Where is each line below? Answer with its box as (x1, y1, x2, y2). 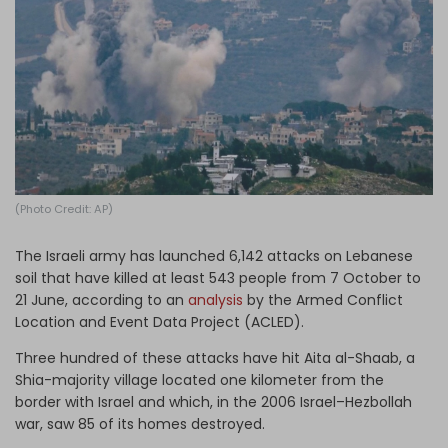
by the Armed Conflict (243, 289, 403, 310)
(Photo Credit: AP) (15, 200, 113, 217)
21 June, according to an (15, 289, 188, 310)
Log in (190, 15, 235, 35)
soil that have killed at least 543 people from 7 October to (15, 267, 421, 288)
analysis (188, 289, 243, 310)
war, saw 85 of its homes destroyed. (15, 413, 265, 434)
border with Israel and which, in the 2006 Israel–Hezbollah (15, 391, 412, 412)
